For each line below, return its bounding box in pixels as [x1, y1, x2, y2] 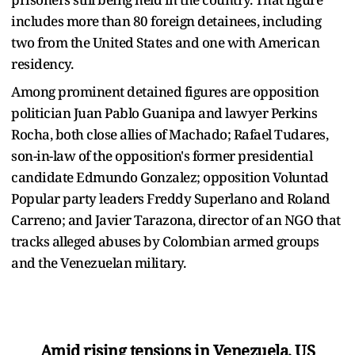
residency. [11, 55, 76, 74]
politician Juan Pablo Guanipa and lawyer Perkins [11, 104, 317, 123]
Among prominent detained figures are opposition [11, 82, 319, 101]
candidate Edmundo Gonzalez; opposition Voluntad [11, 168, 329, 187]
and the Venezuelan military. [11, 254, 185, 273]
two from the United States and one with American [11, 33, 319, 52]
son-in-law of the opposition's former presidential [11, 147, 312, 166]
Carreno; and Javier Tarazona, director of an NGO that [11, 211, 341, 230]
